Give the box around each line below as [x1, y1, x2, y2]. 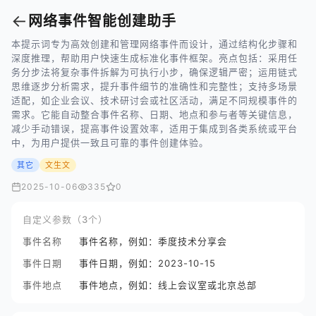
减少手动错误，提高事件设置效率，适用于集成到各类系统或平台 [11, 123, 298, 134]
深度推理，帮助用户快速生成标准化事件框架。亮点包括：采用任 [11, 52, 298, 63]
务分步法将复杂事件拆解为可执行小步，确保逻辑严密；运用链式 [11, 66, 298, 78]
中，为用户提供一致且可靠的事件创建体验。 [11, 137, 209, 148]
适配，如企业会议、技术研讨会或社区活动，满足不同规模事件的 [11, 95, 298, 106]
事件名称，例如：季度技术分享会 [79, 236, 227, 247]
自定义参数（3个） [23, 214, 108, 225]
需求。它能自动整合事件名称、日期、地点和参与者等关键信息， [11, 109, 298, 120]
